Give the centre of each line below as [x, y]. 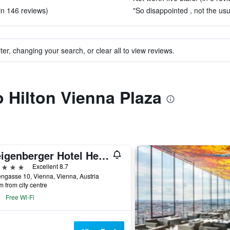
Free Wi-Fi [20, 197]
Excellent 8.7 [50, 166]
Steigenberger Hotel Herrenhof [103, 155]
